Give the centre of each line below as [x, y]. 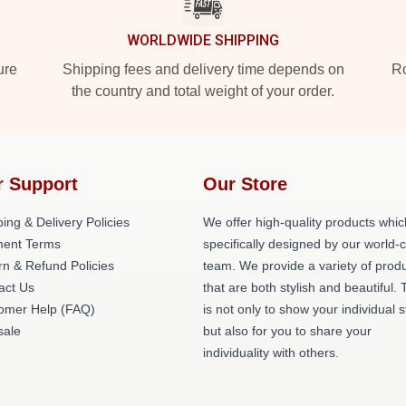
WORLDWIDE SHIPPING [203, 40]
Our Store [245, 184]
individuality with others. [271, 353]
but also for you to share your [287, 331]
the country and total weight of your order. [203, 91]
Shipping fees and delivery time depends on [203, 69]
